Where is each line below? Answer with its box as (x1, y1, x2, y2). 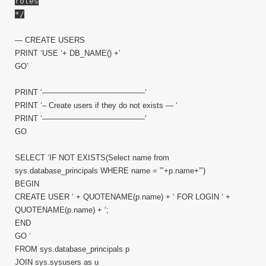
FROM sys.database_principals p (15, 245, 129, 254)
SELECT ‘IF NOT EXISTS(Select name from (15, 153, 169, 162)
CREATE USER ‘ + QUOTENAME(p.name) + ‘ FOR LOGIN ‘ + (15, 192, 230, 201)
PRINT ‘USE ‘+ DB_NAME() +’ (15, 49, 121, 58)
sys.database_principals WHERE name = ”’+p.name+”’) (15, 166, 205, 175)
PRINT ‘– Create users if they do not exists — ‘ (15, 101, 178, 110)
